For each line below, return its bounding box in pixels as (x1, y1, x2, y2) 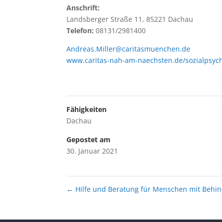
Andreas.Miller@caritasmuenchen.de (66, 44, 191, 54)
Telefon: (66, 26, 94, 36)
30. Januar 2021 (66, 146, 118, 156)
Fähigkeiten (66, 105, 107, 114)
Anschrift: (66, 3, 100, 13)
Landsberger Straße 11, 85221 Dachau (66, 14, 194, 24)
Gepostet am (66, 135, 111, 145)
